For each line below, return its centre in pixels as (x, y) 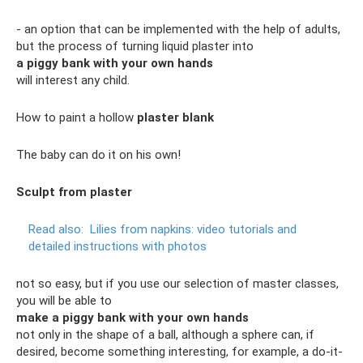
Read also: (56, 229)
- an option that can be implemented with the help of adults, (178, 29)
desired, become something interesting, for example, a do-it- (179, 351)
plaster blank (175, 117)
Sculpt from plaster (74, 192)
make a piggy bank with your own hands (132, 317)
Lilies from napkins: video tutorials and (193, 229)
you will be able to (64, 300)
